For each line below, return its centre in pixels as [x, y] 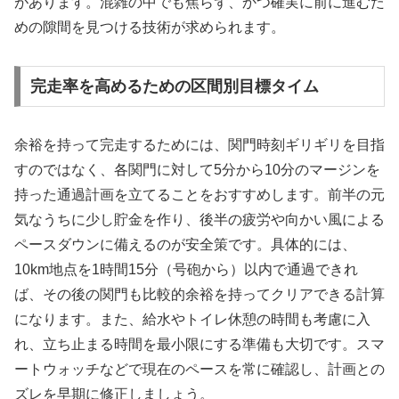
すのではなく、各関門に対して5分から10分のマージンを [197, 169]
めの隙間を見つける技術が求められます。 [150, 28]
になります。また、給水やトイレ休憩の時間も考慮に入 [192, 319]
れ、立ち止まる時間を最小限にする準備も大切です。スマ [199, 344]
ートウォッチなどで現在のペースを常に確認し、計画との [199, 369]
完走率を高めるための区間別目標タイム [174, 86]
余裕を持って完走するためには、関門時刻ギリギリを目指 [199, 144]
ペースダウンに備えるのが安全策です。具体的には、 [185, 244]
